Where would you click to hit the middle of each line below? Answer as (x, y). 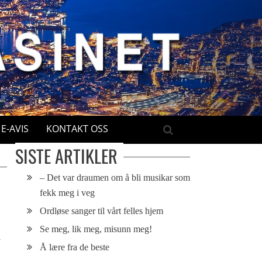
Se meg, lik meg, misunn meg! (96, 229)
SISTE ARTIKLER (66, 156)
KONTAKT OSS (77, 129)
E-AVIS (15, 129)
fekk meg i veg (67, 193)
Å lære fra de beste (74, 247)
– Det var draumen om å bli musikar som (115, 177)
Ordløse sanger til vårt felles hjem (101, 211)
